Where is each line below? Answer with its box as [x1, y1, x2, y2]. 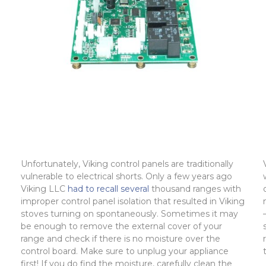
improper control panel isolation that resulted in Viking [20, 196, 245, 207]
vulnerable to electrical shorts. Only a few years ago [20, 171, 232, 182]
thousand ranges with [151, 183, 241, 195]
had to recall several [65, 183, 151, 195]
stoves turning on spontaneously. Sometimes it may [20, 208, 238, 220]
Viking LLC [20, 183, 65, 195]
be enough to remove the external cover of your [20, 221, 222, 232]
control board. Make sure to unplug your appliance [20, 246, 229, 257]
